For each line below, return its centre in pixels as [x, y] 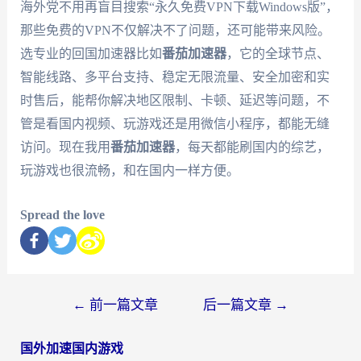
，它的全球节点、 [278, 53]
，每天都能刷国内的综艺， [252, 147]
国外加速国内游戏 [71, 348]
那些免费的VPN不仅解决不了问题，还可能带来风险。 [175, 30]
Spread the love [62, 214]
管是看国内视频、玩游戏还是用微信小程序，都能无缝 [174, 123]
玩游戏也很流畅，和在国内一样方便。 [129, 170]
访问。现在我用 [65, 147]
